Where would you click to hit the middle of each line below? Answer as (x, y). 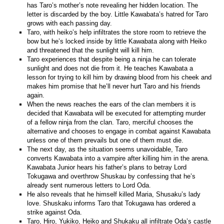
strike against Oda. (55, 212)
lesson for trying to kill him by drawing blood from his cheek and (119, 77)
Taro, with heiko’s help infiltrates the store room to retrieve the (117, 32)
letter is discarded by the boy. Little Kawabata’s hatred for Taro (118, 14)
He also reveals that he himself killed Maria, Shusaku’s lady (114, 194)
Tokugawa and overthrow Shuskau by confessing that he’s (111, 176)
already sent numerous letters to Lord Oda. (89, 185)
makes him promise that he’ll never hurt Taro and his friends (114, 86)
